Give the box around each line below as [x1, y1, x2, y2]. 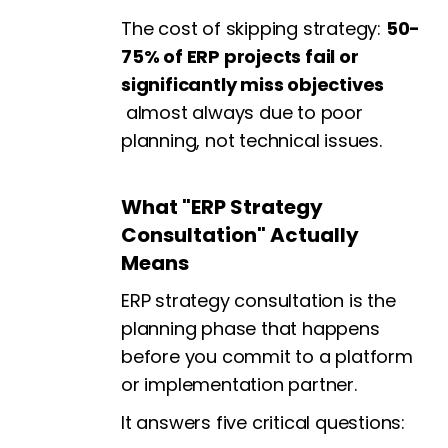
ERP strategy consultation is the [121, 288, 396, 313]
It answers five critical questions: [121, 410, 405, 435]
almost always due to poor [121, 100, 363, 125]
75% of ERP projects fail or [121, 44, 359, 69]
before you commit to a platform [121, 344, 413, 369]
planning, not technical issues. [121, 128, 382, 153]
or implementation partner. [121, 372, 357, 397]
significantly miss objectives [121, 72, 385, 97]
